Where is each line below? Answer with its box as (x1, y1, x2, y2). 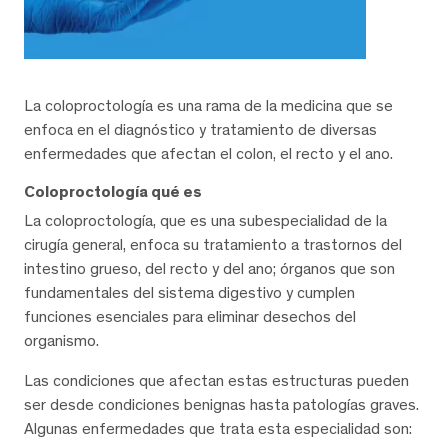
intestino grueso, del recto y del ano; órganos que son (24, 259, 395, 279)
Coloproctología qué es (24, 182, 202, 202)
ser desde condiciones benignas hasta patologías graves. (24, 395, 419, 415)
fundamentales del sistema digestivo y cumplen (24, 283, 355, 303)
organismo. (24, 331, 99, 351)
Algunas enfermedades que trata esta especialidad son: (24, 419, 412, 439)
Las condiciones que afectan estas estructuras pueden (24, 371, 409, 391)
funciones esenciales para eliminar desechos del (24, 307, 356, 327)
